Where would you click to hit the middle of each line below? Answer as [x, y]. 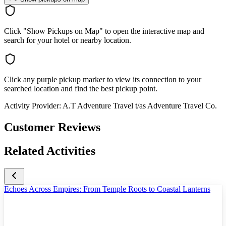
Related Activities [50, 151]
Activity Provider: [33, 106]
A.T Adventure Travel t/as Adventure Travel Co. [140, 106]
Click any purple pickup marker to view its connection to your [103, 80]
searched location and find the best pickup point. [81, 89]
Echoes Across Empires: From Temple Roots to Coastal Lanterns [107, 189]
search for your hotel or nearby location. [68, 40]
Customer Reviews [52, 127]
